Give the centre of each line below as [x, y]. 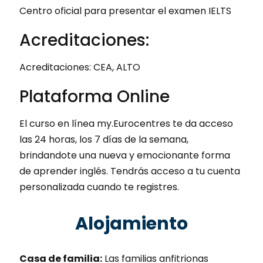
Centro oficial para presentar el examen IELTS [126, 11]
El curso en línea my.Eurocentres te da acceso [127, 123]
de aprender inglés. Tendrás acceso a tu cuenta [130, 171]
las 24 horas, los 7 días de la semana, [104, 139]
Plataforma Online [95, 96]
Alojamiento [131, 223]
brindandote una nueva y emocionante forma [125, 155]
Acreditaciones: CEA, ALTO [80, 67]
